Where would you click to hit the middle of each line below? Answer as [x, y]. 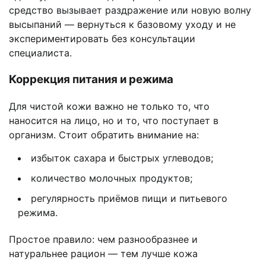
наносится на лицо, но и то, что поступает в [114, 120]
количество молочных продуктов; [112, 178]
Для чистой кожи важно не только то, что [109, 106]
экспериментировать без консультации [102, 39]
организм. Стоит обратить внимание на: [104, 134]
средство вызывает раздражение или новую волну [130, 10]
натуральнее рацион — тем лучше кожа [103, 253]
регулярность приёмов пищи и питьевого [129, 198]
